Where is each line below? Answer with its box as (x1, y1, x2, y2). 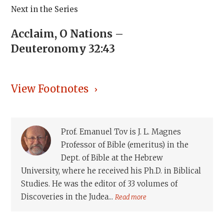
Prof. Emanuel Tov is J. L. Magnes (61, 127, 181, 136)
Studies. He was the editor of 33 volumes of (21, 179, 178, 188)
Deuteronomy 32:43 (11, 42, 115, 55)
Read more (115, 193, 147, 201)
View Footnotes (11, 82, 89, 95)
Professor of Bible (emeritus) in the (61, 140, 189, 149)
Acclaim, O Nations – (11, 27, 124, 40)
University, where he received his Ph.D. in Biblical (21, 166, 201, 175)
